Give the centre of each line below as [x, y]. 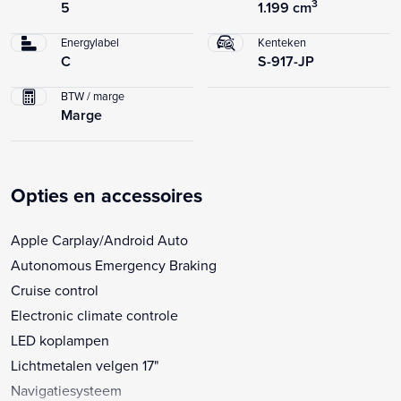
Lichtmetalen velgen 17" [85, 365]
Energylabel [90, 42]
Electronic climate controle [94, 315]
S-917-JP [286, 61]
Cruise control [55, 290]
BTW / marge [93, 95]
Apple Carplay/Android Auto [99, 239]
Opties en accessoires [107, 195]
